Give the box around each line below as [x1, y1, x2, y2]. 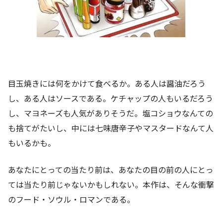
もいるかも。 [8, 136, 55, 149]
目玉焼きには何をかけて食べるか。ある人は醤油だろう [8, 77, 206, 89]
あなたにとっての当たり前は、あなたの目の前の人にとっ [8, 163, 214, 175]
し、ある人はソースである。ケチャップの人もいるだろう [8, 92, 213, 104]
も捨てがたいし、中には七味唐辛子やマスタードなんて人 [8, 121, 214, 134]
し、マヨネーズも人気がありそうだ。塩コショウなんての [8, 107, 213, 119]
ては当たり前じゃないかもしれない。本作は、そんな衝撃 [8, 178, 214, 190]
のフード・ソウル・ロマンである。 [8, 193, 135, 205]
